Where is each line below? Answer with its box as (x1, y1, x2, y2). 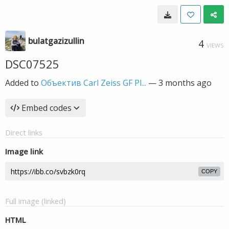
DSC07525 (5, 56, 59, 72)
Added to (5, 77, 41, 88)
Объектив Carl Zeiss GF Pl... (41, 77, 146, 88)
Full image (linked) (5, 196, 66, 206)
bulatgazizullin (28, 35, 84, 47)
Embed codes (21, 102, 72, 113)
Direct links (5, 127, 42, 138)
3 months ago (158, 77, 212, 88)
